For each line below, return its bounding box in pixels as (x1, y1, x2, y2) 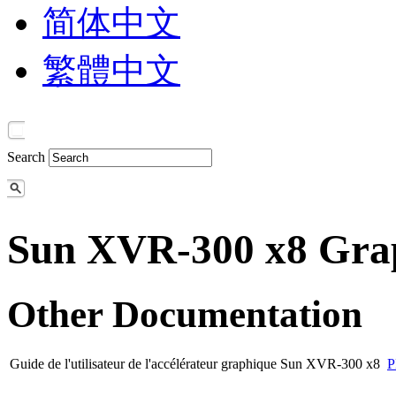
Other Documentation (7, 293, 362, 335)
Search (7, 149, 45, 164)
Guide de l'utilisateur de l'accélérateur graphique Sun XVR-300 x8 (10, 355, 380, 371)
